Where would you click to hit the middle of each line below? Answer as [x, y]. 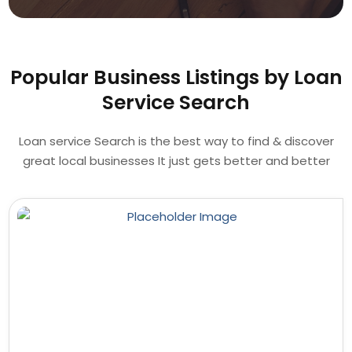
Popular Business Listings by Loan [176, 77]
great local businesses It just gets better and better [176, 160]
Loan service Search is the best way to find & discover [176, 141]
